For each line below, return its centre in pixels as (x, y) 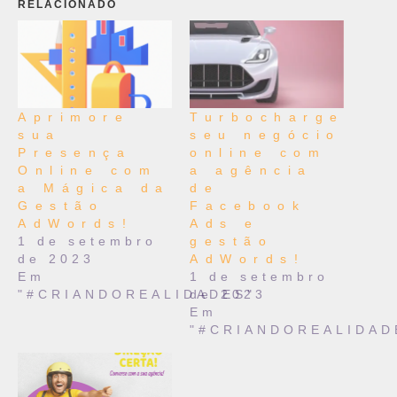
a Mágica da (94, 188)
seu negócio (265, 135)
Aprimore (74, 117)
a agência (251, 171)
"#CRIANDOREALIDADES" (137, 295)
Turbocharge (267, 117)
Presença (74, 153)
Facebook (248, 206)
